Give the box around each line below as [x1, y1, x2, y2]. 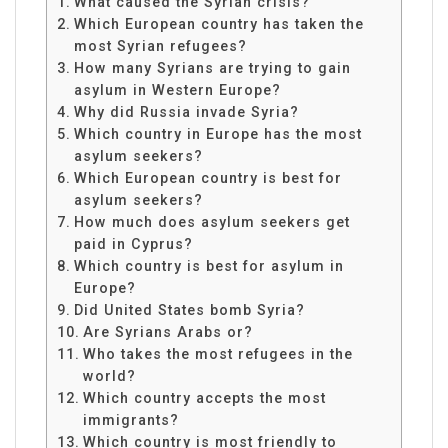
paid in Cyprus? [73, 235, 193, 252]
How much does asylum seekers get [73, 213, 350, 230]
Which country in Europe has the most [73, 125, 362, 142]
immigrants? [82, 411, 179, 428]
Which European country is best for [73, 169, 342, 186]
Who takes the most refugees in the [82, 345, 353, 362]
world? [82, 367, 136, 384]
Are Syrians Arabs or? [82, 323, 253, 340]
